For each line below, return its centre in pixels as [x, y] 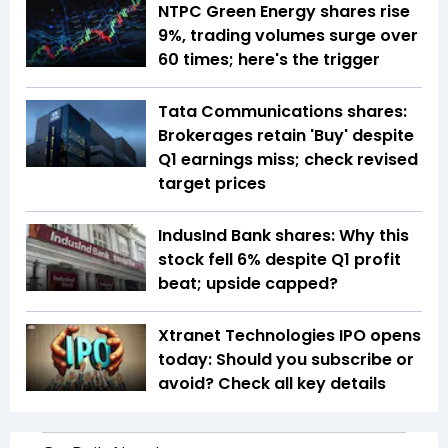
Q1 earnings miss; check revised [288, 159]
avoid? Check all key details [272, 383]
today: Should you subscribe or [286, 359]
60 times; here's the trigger [271, 59]
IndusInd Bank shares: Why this [283, 235]
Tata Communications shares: [282, 111]
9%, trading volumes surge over [288, 35]
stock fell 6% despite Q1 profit [279, 259]
